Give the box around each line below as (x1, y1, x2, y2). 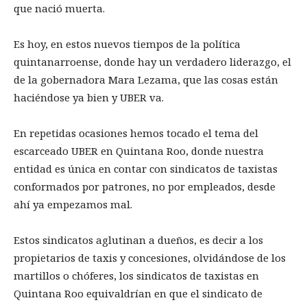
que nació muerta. (14, 1, 108, 16)
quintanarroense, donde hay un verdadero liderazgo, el (14, 55, 291, 69)
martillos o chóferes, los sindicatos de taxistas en (14, 269, 259, 283)
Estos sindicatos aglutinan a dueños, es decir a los (14, 233, 263, 247)
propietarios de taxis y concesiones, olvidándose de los (14, 251, 286, 265)
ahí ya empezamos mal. (14, 197, 135, 212)
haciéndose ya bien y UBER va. (14, 90, 167, 105)
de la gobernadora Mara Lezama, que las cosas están (14, 73, 278, 87)
